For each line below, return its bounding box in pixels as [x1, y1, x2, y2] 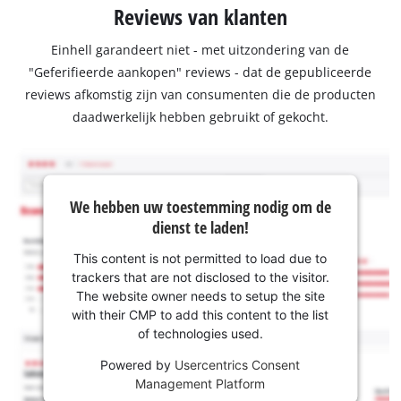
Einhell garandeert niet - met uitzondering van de [51, 41, 350, 59]
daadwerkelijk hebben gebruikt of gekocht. [72, 108, 328, 126]
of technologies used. [137, 325, 263, 341]
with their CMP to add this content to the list [72, 306, 329, 322]
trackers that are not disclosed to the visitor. [71, 269, 329, 285]
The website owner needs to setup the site [75, 287, 325, 303]
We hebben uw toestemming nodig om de [69, 195, 331, 218]
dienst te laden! [151, 216, 249, 238]
